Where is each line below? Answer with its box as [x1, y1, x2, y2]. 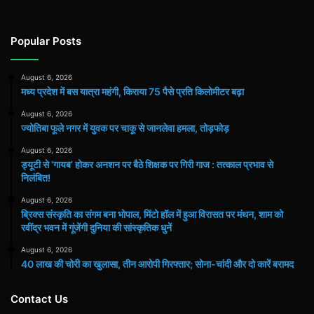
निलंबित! [21, 172, 50, 184]
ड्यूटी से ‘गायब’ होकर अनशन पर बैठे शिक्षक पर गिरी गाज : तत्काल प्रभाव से [21, 158, 273, 171]
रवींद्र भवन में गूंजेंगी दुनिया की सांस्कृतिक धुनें [21, 221, 172, 234]
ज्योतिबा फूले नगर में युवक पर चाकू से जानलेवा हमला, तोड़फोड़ [21, 122, 229, 135]
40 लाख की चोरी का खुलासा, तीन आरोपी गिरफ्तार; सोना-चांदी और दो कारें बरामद [21, 258, 294, 271]
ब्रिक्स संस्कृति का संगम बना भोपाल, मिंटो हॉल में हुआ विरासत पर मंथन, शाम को [21, 208, 283, 221]
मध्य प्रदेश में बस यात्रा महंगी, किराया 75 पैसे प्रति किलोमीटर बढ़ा [21, 86, 244, 98]
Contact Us [11, 292, 68, 306]
